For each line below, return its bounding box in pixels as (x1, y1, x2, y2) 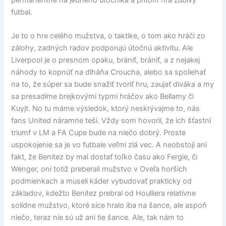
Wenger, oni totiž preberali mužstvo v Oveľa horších (11, 164, 188, 174)
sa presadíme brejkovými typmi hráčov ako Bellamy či (11, 92, 194, 101)
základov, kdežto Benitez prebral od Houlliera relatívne (11, 189, 196, 198)
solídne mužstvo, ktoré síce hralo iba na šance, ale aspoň (11, 201, 207, 210)
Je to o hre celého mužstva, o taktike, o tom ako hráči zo (11, 31, 206, 41)
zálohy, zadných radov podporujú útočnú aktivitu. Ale (11, 43, 193, 53)
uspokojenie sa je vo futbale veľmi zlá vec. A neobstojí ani (11, 140, 207, 150)
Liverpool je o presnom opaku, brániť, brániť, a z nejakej (11, 55, 200, 65)
